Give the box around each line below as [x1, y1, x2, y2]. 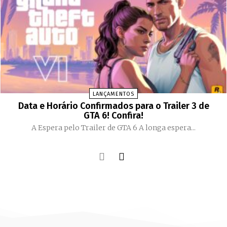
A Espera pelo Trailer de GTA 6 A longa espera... [139, 123, 196, 132]
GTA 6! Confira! [84, 109, 143, 121]
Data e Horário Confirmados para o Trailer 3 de [18, 100, 209, 111]
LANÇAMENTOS [93, 90, 134, 97]
